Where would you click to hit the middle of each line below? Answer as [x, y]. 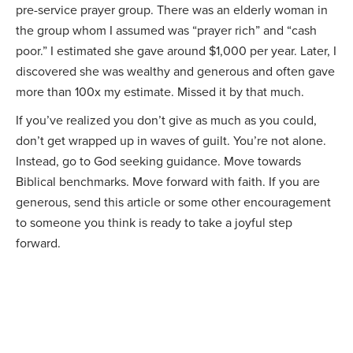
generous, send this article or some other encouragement [173, 202]
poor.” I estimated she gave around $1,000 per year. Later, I [176, 51]
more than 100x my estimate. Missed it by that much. [160, 92]
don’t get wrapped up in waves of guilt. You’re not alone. [171, 141]
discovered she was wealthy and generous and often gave [175, 71]
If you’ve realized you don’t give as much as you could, [166, 120]
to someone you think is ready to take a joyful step [154, 223]
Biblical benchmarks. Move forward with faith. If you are [168, 182]
